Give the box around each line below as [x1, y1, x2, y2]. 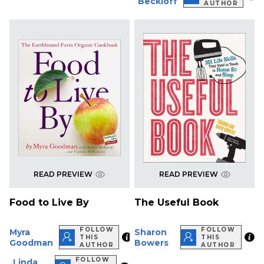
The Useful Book [134, 197, 219, 209]
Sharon [134, 226, 167, 237]
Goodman [9, 237, 53, 248]
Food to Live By [9, 197, 89, 209]
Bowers [134, 237, 169, 248]
